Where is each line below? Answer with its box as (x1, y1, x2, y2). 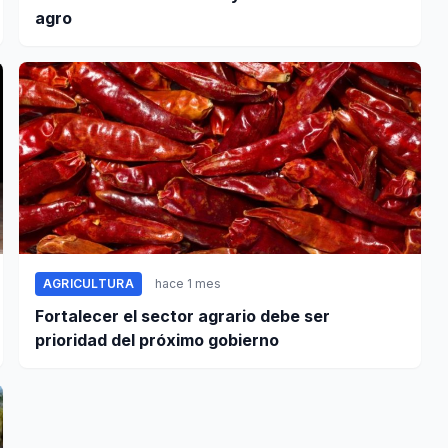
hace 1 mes (154, 276, 221, 292)
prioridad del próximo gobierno (34, 330, 279, 351)
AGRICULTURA (42, 276, 134, 292)
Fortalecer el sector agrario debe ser (34, 306, 330, 327)
